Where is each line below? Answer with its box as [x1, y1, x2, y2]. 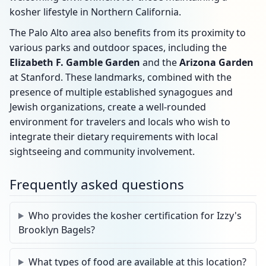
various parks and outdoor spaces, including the [9, 41, 227, 54]
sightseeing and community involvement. [9, 145, 195, 158]
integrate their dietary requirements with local [9, 130, 218, 143]
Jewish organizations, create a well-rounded [9, 100, 206, 113]
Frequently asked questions [9, 175, 184, 194]
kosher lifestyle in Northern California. [9, 5, 181, 18]
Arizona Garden [179, 56, 254, 69]
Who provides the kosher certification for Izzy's [28, 209, 242, 222]
